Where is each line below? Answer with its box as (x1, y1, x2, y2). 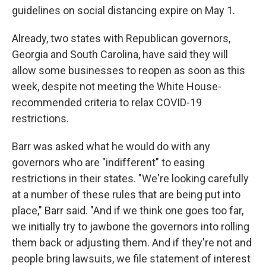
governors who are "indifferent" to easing (12, 156, 205, 169)
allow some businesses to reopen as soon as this (12, 64, 245, 77)
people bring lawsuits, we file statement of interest (12, 252, 251, 265)
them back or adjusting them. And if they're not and (12, 236, 252, 249)
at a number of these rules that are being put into (12, 188, 240, 201)
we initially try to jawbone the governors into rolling (12, 220, 249, 233)
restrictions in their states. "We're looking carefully (12, 172, 249, 185)
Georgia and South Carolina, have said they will (12, 48, 228, 61)
